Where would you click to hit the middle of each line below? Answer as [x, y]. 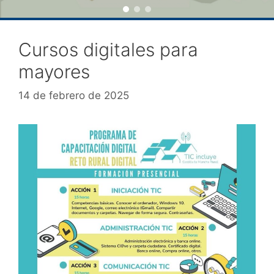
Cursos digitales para [108, 50]
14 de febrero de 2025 [74, 95]
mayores [54, 72]
